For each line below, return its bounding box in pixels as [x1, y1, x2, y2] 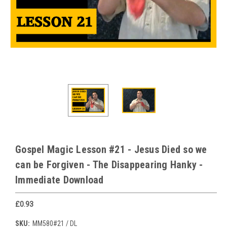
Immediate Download [15, 173, 104, 186]
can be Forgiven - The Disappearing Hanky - [15, 158, 203, 171]
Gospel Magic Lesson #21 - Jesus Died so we [15, 143, 207, 156]
